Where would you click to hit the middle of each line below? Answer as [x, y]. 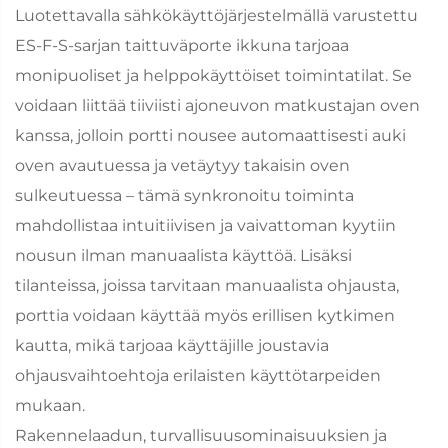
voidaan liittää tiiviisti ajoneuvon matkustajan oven [217, 105]
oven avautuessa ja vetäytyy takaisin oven [182, 165]
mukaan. [50, 405]
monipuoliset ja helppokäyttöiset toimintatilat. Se [213, 75]
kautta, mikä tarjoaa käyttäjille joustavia [172, 345]
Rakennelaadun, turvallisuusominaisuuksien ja [201, 435]
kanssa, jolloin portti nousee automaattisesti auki [210, 135]
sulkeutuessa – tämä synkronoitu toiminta [184, 195]
